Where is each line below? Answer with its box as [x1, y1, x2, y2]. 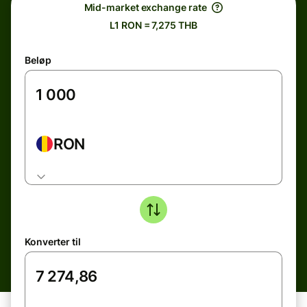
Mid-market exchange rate [84, 1, 207, 13]
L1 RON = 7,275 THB [110, 19, 197, 31]
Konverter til [25, 236, 81, 247]
